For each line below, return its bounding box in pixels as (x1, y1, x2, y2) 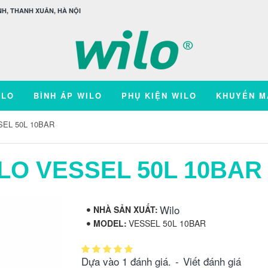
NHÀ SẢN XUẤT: (93, 203, 158, 215)
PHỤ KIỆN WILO (121, 90, 197, 101)
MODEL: (93, 217, 127, 229)
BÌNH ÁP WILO (33, 90, 102, 101)
